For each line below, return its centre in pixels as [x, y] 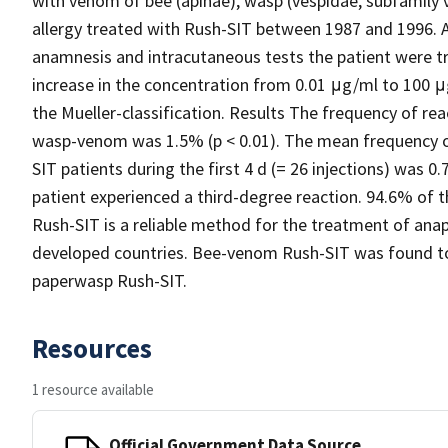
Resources [92, 348]
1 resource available [93, 389]
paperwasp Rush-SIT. [109, 280]
